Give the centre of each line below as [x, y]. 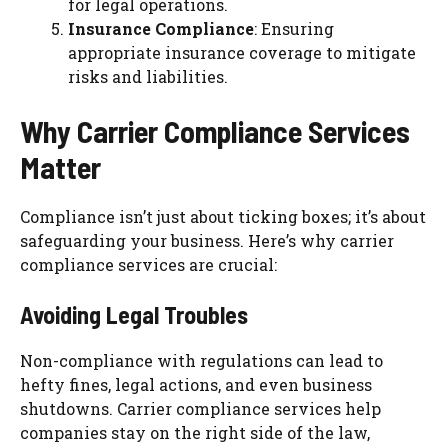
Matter [60, 167]
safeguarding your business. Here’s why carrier [207, 241]
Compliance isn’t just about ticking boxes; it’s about [223, 217]
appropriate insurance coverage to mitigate [242, 53]
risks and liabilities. [148, 77]
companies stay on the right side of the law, [195, 433]
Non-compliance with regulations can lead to [201, 361]
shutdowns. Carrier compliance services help [200, 409]
